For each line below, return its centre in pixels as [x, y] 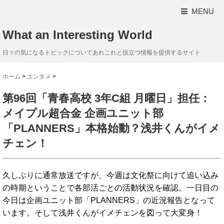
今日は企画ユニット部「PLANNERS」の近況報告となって [109, 200]
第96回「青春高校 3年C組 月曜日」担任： [106, 98]
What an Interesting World [77, 35]
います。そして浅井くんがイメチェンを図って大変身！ [102, 213]
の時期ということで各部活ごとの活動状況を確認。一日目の [110, 188]
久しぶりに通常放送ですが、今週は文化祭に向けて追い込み [110, 175]
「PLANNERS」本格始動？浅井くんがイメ [111, 128]
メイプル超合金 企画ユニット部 [83, 113]
